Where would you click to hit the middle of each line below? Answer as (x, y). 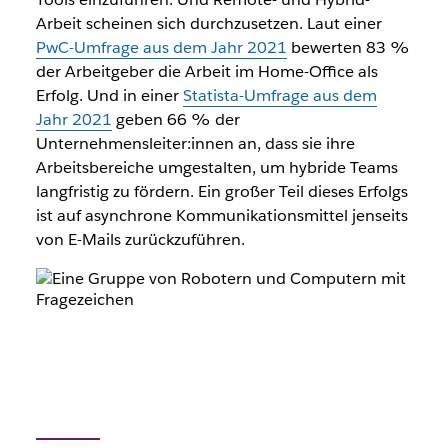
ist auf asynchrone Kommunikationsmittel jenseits (221, 215)
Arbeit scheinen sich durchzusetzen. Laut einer (208, 23)
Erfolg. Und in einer (109, 95)
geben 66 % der (175, 119)
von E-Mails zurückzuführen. (140, 239)
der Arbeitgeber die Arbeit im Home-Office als (206, 71)
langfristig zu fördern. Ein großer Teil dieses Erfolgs (221, 191)
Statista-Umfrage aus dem (279, 95)
